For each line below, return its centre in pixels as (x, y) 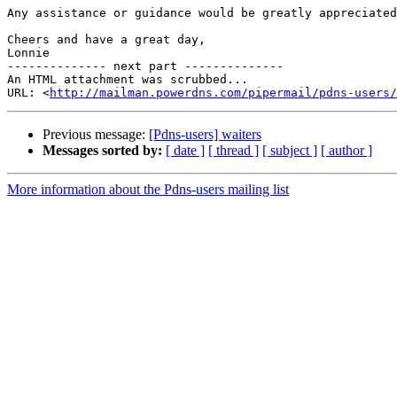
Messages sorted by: (102, 151)
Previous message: (96, 135)
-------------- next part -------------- (145, 66)
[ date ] (185, 151)
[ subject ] (290, 151)
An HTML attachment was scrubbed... (128, 80)
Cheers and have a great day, (106, 40)
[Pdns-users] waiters (205, 135)
